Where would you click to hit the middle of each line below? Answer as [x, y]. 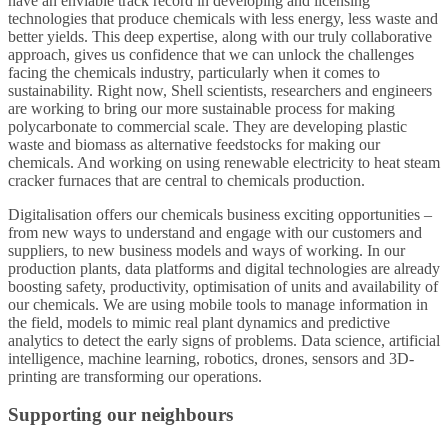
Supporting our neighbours [120, 415]
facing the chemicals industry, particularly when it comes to [194, 72]
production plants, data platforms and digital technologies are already [224, 268]
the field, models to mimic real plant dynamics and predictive [199, 322]
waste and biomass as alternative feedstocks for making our [194, 144]
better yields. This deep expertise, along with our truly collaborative [220, 36]
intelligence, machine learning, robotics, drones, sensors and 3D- [211, 358]
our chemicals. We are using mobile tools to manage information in [218, 304]
